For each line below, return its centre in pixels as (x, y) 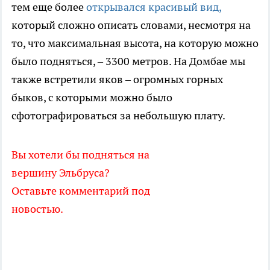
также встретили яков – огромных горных (117, 80)
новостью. (37, 209)
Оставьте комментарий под (81, 191)
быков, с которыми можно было (92, 98)
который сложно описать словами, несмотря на (131, 25)
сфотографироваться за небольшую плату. (118, 116)
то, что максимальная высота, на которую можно (135, 43)
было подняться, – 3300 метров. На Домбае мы (128, 61)
